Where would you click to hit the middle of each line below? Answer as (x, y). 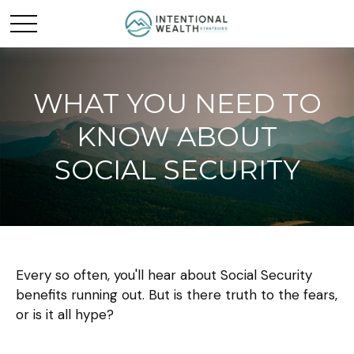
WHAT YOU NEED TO (177, 104)
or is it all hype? (65, 314)
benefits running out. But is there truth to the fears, (177, 295)
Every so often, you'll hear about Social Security (164, 275)
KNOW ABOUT (177, 137)
